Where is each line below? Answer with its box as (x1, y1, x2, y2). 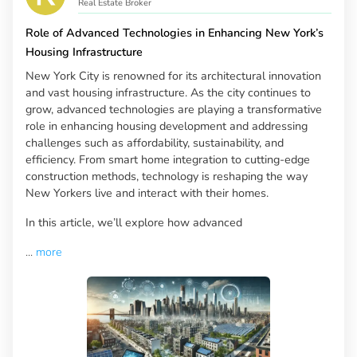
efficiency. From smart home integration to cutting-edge (25, 151, 310, 168)
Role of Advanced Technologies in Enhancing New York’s (25, 25, 324, 41)
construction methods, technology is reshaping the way (25, 168, 308, 185)
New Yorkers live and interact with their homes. (25, 185, 269, 202)
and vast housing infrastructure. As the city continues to (25, 84, 311, 101)
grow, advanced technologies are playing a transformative (25, 101, 322, 118)
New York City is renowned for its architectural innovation (25, 68, 321, 84)
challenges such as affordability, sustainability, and (25, 135, 284, 151)
